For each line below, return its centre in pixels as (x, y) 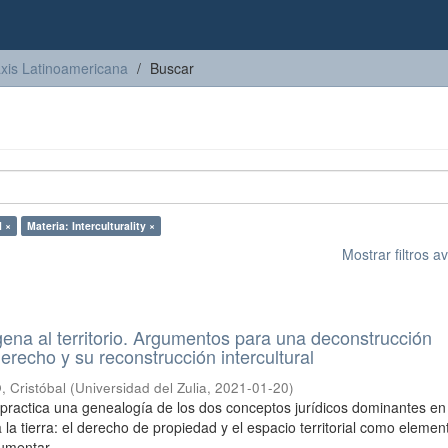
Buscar (172, 68)
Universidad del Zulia (141, 387)
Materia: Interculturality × (91, 225)
